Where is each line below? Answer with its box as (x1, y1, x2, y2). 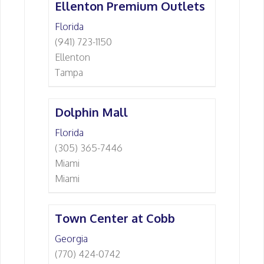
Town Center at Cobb (55, 210, 175, 226)
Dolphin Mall (55, 104, 128, 120)
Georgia (55, 233, 88, 245)
